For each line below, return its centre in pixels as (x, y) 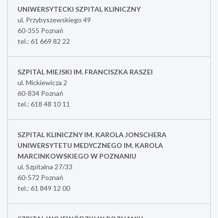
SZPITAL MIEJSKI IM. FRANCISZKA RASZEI (85, 72)
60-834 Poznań (40, 93)
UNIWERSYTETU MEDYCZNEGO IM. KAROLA (90, 145)
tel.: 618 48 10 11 (44, 104)
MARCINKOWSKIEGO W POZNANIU (77, 156)
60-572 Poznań (40, 177)
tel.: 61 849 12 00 (44, 188)
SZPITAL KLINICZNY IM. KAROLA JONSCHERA (92, 134)
